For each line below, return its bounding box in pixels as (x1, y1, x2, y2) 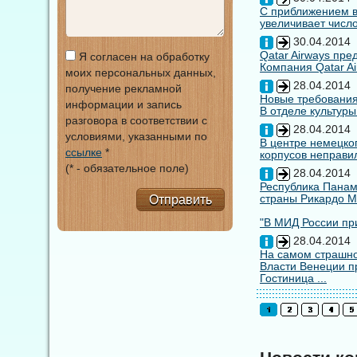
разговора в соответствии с (65, 114, 207, 127)
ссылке (65, 146, 102, 159)
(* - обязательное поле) (65, 162, 189, 175)
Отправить (149, 193, 212, 206)
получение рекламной (65, 82, 182, 95)
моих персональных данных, (65, 66, 216, 79)
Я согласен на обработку (76, 50, 210, 63)
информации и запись (65, 98, 182, 111)
